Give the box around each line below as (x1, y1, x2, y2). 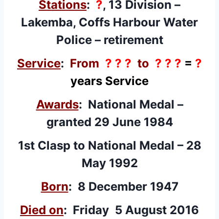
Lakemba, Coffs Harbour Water (21, 15, 198, 29)
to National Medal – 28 (70, 138, 201, 153)
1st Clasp (18, 138, 70, 153)
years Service (70, 73, 149, 88)
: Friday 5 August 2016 (64, 202, 199, 217)
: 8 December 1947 (68, 179, 178, 194)
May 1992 (81, 155, 138, 170)
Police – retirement (56, 32, 163, 47)
